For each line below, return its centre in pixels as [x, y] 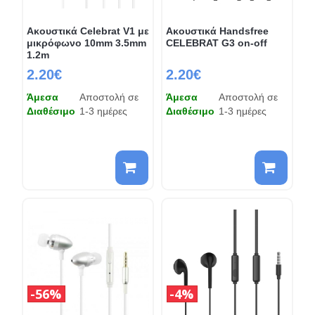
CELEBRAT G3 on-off [217, 43]
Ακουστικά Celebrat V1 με [88, 31]
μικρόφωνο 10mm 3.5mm [86, 43]
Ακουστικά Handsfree [217, 31]
